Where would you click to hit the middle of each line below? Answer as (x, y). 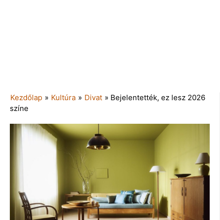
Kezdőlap (26, 97)
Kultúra (63, 97)
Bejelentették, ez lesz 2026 (158, 97)
